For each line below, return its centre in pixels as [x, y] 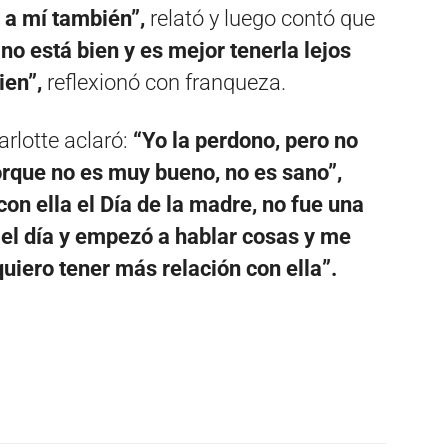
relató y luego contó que [260, 18]
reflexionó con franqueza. [164, 82]
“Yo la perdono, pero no [245, 140]
